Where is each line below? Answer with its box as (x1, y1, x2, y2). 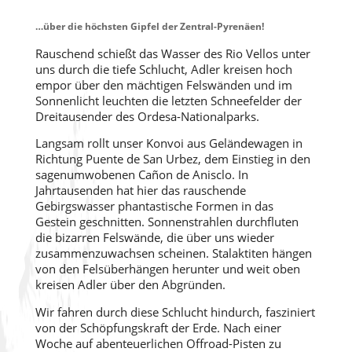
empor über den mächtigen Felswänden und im (35, 76, 292, 93)
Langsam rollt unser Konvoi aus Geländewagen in (35, 135, 302, 152)
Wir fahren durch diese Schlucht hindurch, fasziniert (35, 303, 315, 320)
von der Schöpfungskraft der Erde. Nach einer (35, 319, 281, 335)
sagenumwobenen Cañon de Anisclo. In (35, 167, 248, 183)
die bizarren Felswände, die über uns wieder (35, 229, 274, 246)
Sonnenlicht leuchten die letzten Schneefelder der (35, 92, 302, 108)
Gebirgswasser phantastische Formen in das (35, 198, 273, 214)
